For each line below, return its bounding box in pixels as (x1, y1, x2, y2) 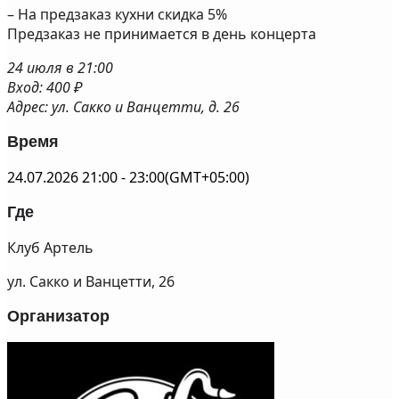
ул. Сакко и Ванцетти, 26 (7, 272, 175, 291)
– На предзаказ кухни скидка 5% (7, 4, 227, 24)
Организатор (7, 307, 110, 325)
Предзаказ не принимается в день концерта (7, 24, 316, 44)
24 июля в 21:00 (7, 58, 113, 77)
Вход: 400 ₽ (7, 77, 82, 97)
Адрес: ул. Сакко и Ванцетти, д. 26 (7, 97, 240, 117)
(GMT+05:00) (165, 167, 249, 187)
